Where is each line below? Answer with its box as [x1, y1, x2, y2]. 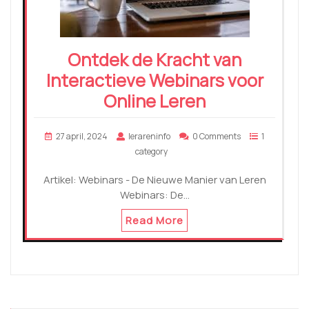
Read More [126, 213, 183, 228]
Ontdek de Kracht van [68, 48, 241, 72]
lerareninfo [128, 130, 170, 143]
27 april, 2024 [56, 130, 108, 143]
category [134, 146, 168, 158]
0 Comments [192, 130, 241, 143]
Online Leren [103, 89, 206, 114]
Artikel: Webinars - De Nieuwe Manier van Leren [43, 172, 266, 188]
